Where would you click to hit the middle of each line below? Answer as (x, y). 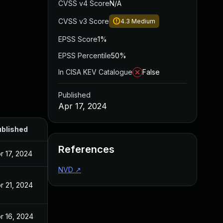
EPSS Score (78, 39)
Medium (143, 21)
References (86, 149)
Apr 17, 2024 (83, 106)
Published (74, 95)
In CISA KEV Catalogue (95, 72)
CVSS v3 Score (84, 21)
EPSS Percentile (85, 56)
